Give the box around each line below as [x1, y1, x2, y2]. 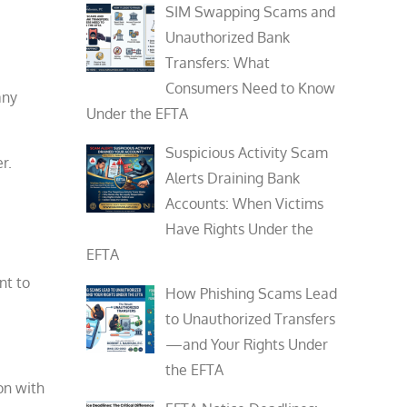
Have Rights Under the [165, 220, 314, 238]
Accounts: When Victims [165, 194, 324, 213]
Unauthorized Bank [165, 28, 291, 46]
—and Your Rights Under [165, 335, 329, 353]
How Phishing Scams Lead [165, 284, 338, 303]
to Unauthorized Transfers [165, 310, 336, 328]
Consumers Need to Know [165, 79, 336, 97]
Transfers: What [165, 54, 271, 72]
